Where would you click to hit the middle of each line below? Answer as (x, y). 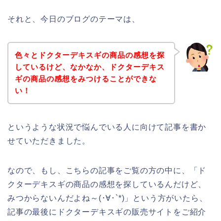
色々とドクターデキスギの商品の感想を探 (90, 55)
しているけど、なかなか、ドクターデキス (90, 67)
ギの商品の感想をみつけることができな (86, 78)
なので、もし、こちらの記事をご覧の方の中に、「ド (107, 170)
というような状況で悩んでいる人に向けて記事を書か (107, 127)
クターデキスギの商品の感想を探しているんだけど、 (107, 184)
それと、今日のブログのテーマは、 (74, 19)
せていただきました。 (49, 141)
